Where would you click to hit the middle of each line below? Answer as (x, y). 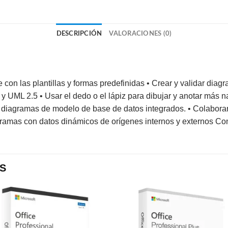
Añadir (90, 215)
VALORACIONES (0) (140, 34)
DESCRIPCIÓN (79, 34)
